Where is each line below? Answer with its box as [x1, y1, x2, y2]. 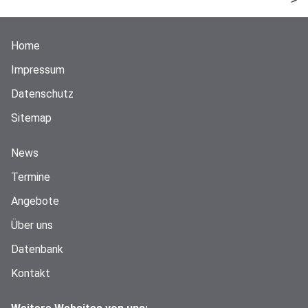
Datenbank [11, 242, 63, 256]
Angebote [11, 194, 59, 208]
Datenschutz [11, 87, 74, 100]
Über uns [11, 218, 53, 232]
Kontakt [11, 266, 50, 280]
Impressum [11, 63, 65, 76]
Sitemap [11, 111, 52, 124]
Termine [11, 170, 50, 184]
